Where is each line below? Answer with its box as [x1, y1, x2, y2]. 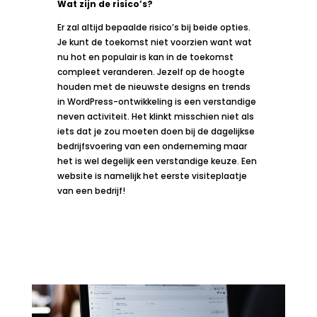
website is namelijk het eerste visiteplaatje [57, 170, 247, 183]
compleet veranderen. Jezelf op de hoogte [57, 66, 245, 79]
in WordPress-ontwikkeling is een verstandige [57, 96, 256, 108]
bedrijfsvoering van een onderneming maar [57, 140, 247, 153]
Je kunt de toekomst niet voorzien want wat [57, 36, 252, 49]
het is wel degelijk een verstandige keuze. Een [57, 155, 257, 168]
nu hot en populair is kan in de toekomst [57, 51, 234, 64]
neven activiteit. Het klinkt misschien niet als [57, 110, 254, 123]
